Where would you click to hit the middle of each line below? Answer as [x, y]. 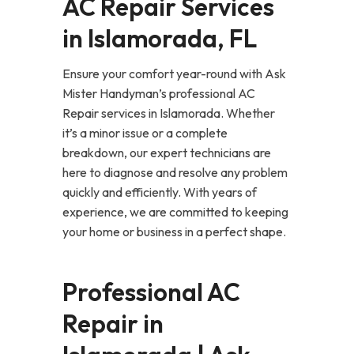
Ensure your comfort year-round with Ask [174, 73]
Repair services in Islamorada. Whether [169, 113]
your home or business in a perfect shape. [174, 232]
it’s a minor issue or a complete [145, 133]
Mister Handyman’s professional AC [159, 93]
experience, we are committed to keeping [175, 212]
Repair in [113, 324]
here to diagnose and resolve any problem [175, 172]
